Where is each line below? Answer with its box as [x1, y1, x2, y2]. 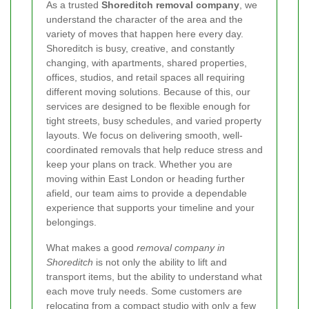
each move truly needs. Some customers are [46, 286, 242, 297]
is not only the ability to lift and [93, 257, 227, 268]
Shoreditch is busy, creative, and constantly [46, 43, 235, 54]
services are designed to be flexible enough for [46, 101, 250, 112]
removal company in [137, 242, 225, 254]
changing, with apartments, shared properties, [46, 57, 247, 69]
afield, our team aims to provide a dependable [46, 188, 247, 199]
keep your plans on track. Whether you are [46, 159, 232, 170]
